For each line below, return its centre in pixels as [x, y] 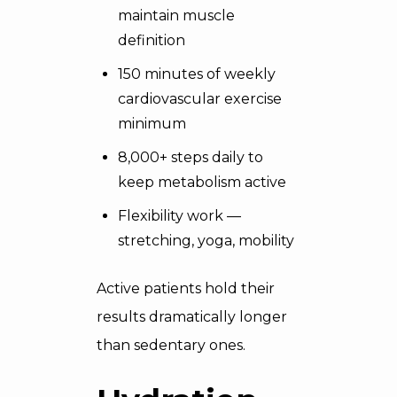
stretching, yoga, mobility [206, 241]
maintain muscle [176, 16]
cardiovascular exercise [200, 99]
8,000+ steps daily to [191, 157]
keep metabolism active [202, 182]
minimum [152, 124]
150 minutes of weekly [197, 74]
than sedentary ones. [171, 345]
